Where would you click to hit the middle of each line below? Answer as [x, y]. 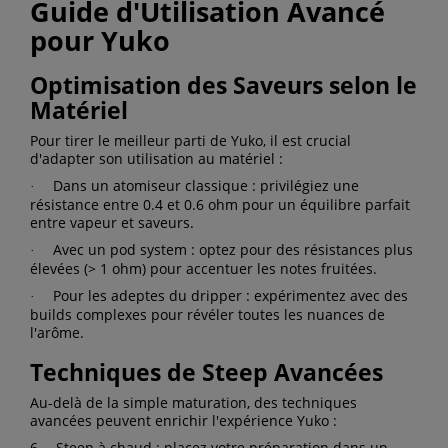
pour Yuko [100, 40]
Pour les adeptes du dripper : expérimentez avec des [230, 295]
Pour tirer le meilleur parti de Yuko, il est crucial [190, 140]
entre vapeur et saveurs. [112, 222]
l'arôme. [57, 332]
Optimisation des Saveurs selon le [223, 84]
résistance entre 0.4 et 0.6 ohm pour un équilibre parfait [220, 204]
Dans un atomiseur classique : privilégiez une [206, 185]
